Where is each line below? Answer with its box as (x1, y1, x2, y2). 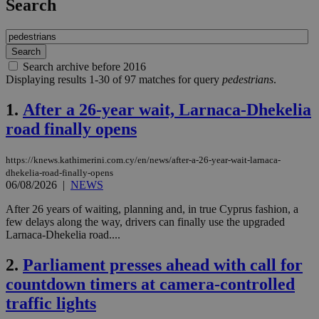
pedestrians (222, 73, 273, 86)
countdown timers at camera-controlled (6, 274, 295, 293)
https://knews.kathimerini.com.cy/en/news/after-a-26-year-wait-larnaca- (6, 155, 281, 166)
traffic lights (6, 293, 96, 313)
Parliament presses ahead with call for (23, 255, 303, 274)
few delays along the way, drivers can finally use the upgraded (6, 216, 285, 229)
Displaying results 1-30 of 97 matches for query (6, 73, 222, 86)
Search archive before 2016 (23, 61, 146, 73)
